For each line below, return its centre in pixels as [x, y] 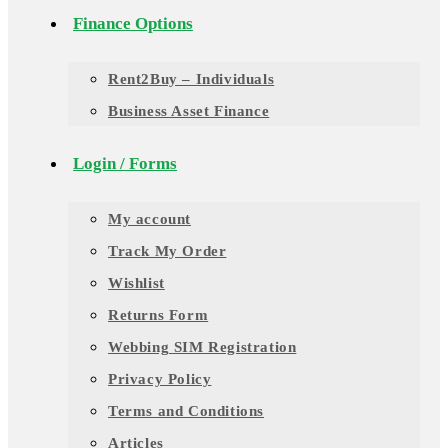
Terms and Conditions [186, 411]
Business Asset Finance [189, 111]
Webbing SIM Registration [202, 347]
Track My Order [167, 251]
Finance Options [133, 23]
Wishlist [136, 283]
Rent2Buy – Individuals [191, 79]
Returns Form [158, 315]
